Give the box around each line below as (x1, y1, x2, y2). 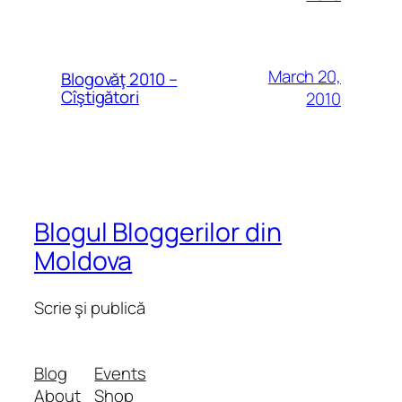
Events (94, 362, 146, 386)
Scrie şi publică (34, 295, 145, 319)
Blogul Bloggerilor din (34, 214, 282, 249)
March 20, (267, 65, 341, 89)
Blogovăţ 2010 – (61, 67, 178, 92)
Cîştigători (61, 85, 139, 109)
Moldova (34, 243, 133, 278)
